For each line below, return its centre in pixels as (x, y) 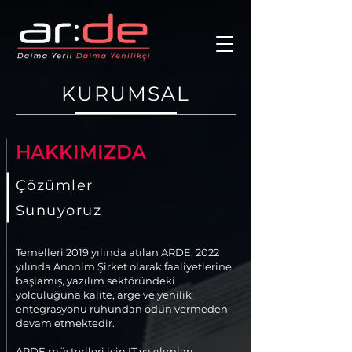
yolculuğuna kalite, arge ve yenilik (104, 295)
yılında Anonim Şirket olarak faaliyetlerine (124, 266)
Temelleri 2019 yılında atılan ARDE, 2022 (117, 252)
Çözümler (55, 185)
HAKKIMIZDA (81, 152)
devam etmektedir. (65, 323)
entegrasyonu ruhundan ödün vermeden (122, 309)
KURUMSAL (126, 93)
